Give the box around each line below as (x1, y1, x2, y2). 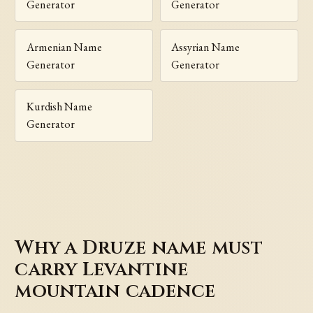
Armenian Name (26, 39, 102, 54)
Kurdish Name (26, 99, 92, 115)
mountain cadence (15, 278, 216, 305)
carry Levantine (15, 256, 189, 283)
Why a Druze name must (15, 235, 263, 261)
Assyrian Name (171, 39, 240, 54)
